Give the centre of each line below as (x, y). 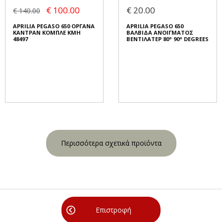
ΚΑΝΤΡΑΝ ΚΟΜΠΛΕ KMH (47, 33)
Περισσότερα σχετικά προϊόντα (111, 143)
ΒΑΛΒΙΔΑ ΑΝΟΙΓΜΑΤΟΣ (160, 33)
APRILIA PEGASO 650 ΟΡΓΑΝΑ (54, 26)
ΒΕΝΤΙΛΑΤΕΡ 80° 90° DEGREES (167, 39)
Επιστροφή (113, 210)
